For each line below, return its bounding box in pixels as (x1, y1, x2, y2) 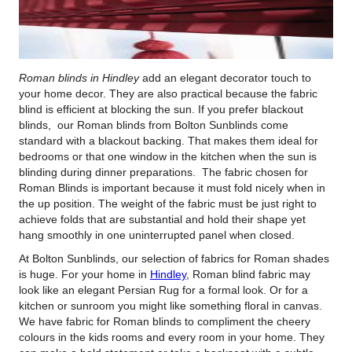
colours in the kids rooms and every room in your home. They (18, 330, 324, 343)
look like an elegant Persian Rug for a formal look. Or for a (18, 283, 308, 296)
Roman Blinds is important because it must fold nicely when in (18, 181, 325, 194)
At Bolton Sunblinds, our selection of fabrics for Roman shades (18, 251, 329, 265)
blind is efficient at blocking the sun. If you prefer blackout (18, 102, 303, 115)
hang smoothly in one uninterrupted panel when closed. (18, 228, 295, 241)
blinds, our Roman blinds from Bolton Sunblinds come (18, 118, 288, 131)
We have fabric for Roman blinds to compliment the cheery (18, 314, 310, 328)
